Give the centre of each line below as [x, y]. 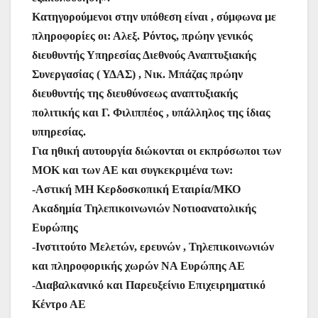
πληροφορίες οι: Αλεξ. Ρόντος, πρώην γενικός [142, 36]
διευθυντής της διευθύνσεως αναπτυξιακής [135, 94]
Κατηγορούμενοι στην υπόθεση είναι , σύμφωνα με [154, 17]
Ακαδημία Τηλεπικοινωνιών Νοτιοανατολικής [144, 209]
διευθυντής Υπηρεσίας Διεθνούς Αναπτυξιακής [144, 55]
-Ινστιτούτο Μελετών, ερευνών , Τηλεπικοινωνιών [153, 247]
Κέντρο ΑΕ [59, 305]
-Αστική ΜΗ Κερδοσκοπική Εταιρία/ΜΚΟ [136, 190]
